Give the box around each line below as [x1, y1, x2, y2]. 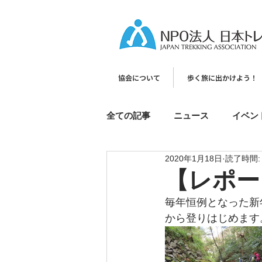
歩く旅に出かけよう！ [187, 73, 257, 82]
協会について [118, 73, 160, 82]
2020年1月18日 [165, 153, 222, 163]
